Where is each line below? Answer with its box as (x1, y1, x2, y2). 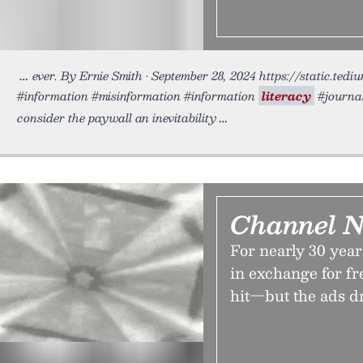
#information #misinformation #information (17, 86, 258, 105)
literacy (262, 86, 311, 105)
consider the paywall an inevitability (17, 108, 216, 127)
